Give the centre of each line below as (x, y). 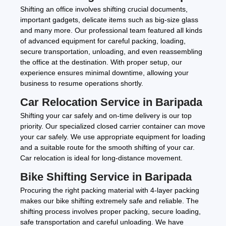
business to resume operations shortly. (82, 83)
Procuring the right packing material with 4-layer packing (110, 190)
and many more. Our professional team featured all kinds (111, 31)
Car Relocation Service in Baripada (111, 102)
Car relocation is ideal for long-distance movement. (101, 158)
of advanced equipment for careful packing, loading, (103, 41)
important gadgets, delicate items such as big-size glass (109, 20)
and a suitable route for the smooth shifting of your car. (107, 148)
